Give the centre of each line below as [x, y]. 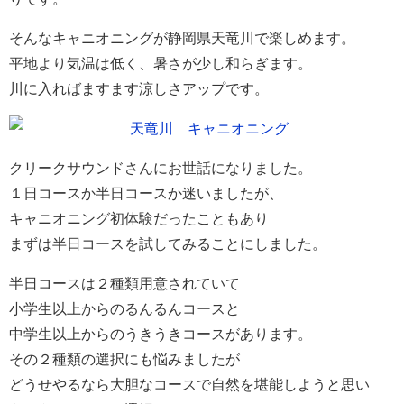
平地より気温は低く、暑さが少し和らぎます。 [161, 64]
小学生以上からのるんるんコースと [124, 309]
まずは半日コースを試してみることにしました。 [168, 244]
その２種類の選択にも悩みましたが [124, 359]
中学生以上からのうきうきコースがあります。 [161, 334]
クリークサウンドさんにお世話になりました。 [161, 168]
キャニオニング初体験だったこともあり [139, 219]
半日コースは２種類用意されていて [124, 284]
